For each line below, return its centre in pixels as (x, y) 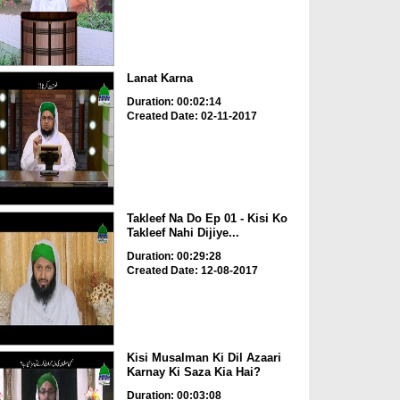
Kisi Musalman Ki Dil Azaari (204, 358)
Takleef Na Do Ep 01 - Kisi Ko (207, 218)
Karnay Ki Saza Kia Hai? (193, 372)
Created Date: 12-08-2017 (192, 270)
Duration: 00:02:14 (174, 102)
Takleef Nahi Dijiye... (183, 232)
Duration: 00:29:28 (174, 256)
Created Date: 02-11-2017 (192, 117)
